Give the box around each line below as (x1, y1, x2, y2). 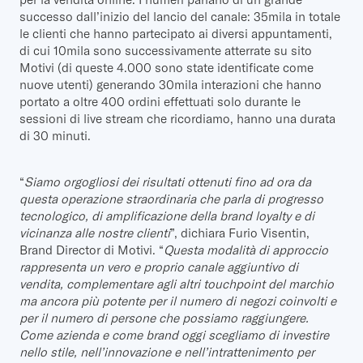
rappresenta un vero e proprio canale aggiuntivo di (19, 258, 298, 275)
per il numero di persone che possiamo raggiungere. (19, 310, 309, 326)
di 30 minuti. (19, 127, 91, 143)
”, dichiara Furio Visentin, (170, 224, 310, 241)
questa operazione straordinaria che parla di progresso (19, 190, 323, 207)
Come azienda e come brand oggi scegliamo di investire (19, 327, 329, 343)
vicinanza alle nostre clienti (19, 224, 170, 241)
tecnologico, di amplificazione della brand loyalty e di (19, 207, 314, 224)
